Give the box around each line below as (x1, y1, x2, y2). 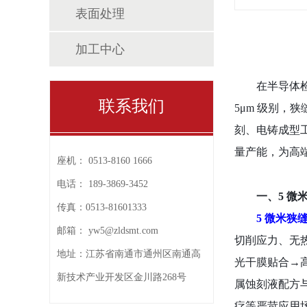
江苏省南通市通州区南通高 (86, 249, 201, 259)
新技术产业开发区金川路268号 (57, 272, 186, 282)
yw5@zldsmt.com (88, 225, 158, 236)
